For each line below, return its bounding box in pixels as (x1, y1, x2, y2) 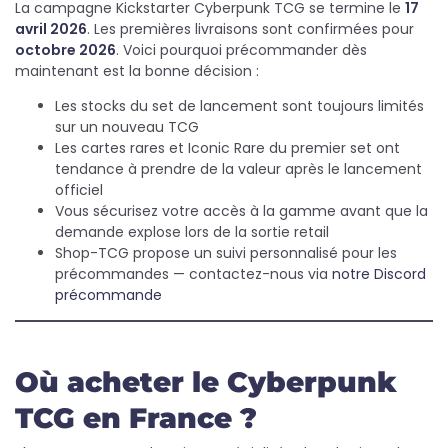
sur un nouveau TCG (55, 117, 199, 137)
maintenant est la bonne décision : (15, 61, 259, 81)
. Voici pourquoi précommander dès (116, 40, 367, 60)
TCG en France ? (15, 401, 257, 435)
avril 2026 (15, 19, 87, 39)
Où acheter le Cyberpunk (15, 365, 397, 399)
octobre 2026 (15, 40, 116, 60)
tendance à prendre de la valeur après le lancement (55, 159, 422, 179)
